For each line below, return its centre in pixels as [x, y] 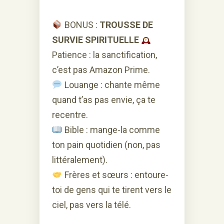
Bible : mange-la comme [111, 129]
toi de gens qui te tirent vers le [112, 189]
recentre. [70, 114]
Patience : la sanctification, [104, 54]
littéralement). [80, 159]
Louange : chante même [111, 84]
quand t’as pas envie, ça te [104, 99]
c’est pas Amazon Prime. [101, 69]
